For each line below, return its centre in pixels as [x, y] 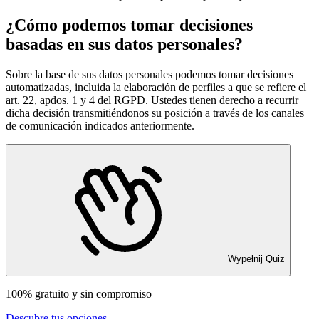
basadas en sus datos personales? [124, 45]
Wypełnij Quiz [256, 259]
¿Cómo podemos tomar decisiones [129, 25]
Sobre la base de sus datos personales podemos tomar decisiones [150, 75]
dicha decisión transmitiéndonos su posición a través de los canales [155, 113]
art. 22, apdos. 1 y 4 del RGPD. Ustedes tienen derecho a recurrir [152, 100]
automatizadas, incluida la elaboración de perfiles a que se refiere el [156, 88]
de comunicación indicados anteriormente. [100, 126]
